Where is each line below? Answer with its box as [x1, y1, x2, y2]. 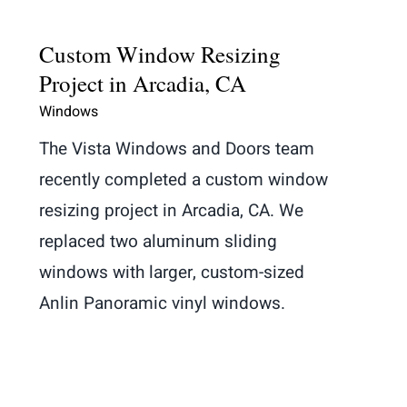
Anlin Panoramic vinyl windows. [39, 290, 285, 316]
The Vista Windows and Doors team [39, 135, 314, 162]
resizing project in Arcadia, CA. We [39, 197, 303, 223]
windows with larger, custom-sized [39, 259, 304, 285]
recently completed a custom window [39, 166, 328, 193]
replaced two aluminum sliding [39, 228, 277, 254]
